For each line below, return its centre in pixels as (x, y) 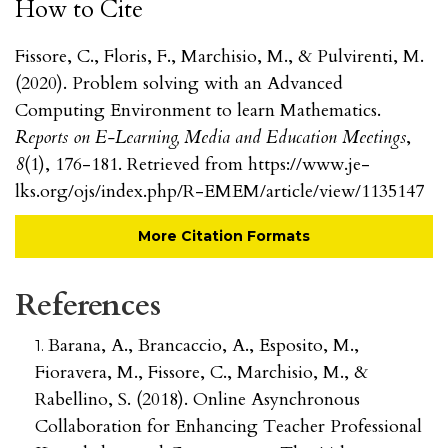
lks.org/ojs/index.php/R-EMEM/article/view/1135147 (219, 192)
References (88, 306)
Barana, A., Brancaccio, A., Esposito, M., (203, 346)
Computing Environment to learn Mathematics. (198, 111)
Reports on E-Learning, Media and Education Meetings (210, 138)
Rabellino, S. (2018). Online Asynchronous (197, 400)
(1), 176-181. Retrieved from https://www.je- (197, 165)
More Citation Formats (224, 236)
